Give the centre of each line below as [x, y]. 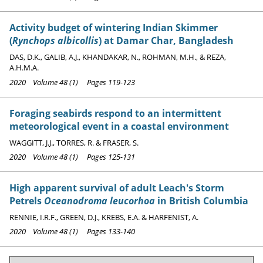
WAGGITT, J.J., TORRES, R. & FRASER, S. [74, 142]
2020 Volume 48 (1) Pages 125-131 [72, 157]
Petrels [27, 201]
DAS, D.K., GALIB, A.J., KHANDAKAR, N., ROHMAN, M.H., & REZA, [118, 57]
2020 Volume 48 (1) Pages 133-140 [72, 232]
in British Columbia [202, 201]
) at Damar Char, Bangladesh [166, 41]
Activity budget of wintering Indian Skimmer [114, 28]
